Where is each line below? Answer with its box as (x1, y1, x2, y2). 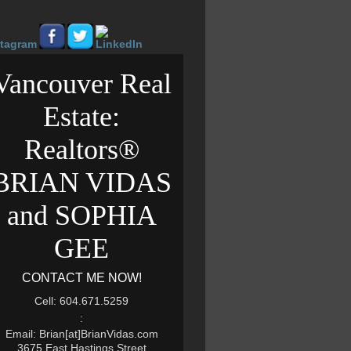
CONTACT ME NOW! (21, 271, 142, 284)
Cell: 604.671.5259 (34, 295, 128, 307)
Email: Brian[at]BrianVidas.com (5, 327, 158, 340)
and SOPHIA (6, 200, 157, 231)
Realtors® (24, 134, 139, 165)
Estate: (43, 101, 120, 132)
